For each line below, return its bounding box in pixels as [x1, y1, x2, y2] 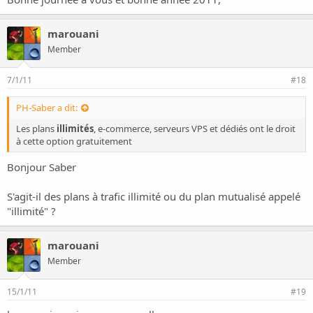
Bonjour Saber [7, 160, 76, 174]
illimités [57, 122, 94, 135]
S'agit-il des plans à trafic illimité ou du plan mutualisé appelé [7, 189, 300, 203]
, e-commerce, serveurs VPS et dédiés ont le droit [94, 122, 296, 135]
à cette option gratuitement [16, 134, 132, 147]
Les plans [16, 122, 57, 135]
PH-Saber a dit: [16, 101, 78, 114]
